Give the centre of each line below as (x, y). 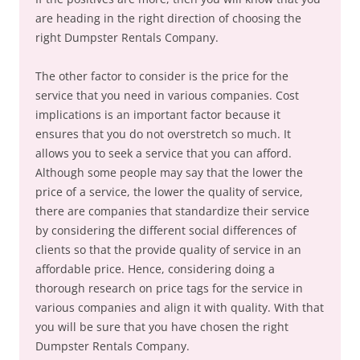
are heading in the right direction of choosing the (168, 18)
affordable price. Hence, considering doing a (155, 269)
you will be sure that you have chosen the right (162, 327)
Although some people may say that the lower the (169, 172)
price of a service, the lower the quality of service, (169, 192)
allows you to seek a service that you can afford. (164, 153)
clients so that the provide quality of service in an (168, 250)
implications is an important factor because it (158, 115)
